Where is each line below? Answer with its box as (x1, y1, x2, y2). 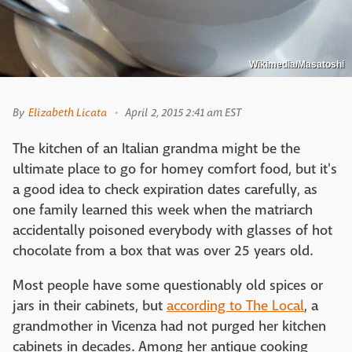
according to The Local (167, 297, 304, 316)
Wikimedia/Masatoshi (249, 59, 344, 71)
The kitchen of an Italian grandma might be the (13, 140, 300, 159)
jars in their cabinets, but (13, 297, 167, 316)
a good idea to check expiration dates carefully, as (13, 181, 317, 200)
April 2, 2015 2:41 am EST (125, 105, 242, 120)
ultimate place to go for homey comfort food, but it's (13, 160, 337, 179)
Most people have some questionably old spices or (13, 277, 323, 295)
